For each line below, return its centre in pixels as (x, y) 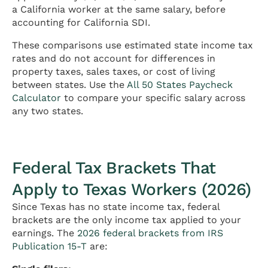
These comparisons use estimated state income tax (133, 45)
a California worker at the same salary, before (119, 10)
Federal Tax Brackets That (114, 168)
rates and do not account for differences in (114, 59)
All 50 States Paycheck (180, 85)
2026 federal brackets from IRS (150, 233)
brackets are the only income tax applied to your (127, 220)
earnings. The (45, 233)
